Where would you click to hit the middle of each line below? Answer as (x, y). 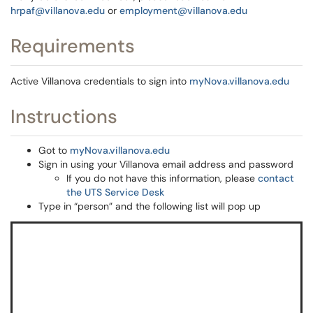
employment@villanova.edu (183, 10)
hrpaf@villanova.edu (58, 10)
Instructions (64, 116)
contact (276, 178)
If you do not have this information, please (162, 178)
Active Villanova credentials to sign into (100, 81)
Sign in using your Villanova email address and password (167, 164)
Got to (54, 150)
